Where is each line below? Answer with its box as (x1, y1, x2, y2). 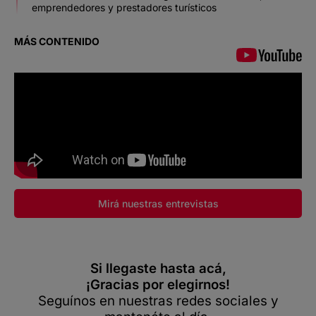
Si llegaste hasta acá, (90, 260, 226, 277)
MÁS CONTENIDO (14, 35, 99, 47)
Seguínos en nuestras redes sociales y (37, 293, 279, 310)
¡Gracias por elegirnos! (86, 276, 230, 293)
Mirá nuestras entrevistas (97, 197, 219, 210)
